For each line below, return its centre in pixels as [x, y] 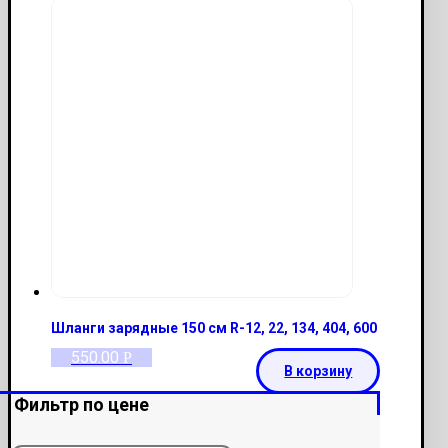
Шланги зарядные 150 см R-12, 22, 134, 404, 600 [214, 328]
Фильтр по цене [81, 404]
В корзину [318, 370]
